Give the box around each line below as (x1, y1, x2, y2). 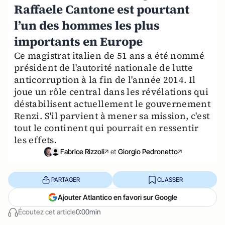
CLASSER (157, 175, 183, 183)
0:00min (76, 207, 101, 216)
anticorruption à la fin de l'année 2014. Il (14, 73, 196, 86)
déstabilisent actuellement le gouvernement (14, 97, 211, 110)
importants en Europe (14, 33, 143, 50)
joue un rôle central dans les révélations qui (14, 85, 209, 98)
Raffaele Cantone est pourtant (14, 1, 189, 18)
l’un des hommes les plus (14, 17, 160, 34)
